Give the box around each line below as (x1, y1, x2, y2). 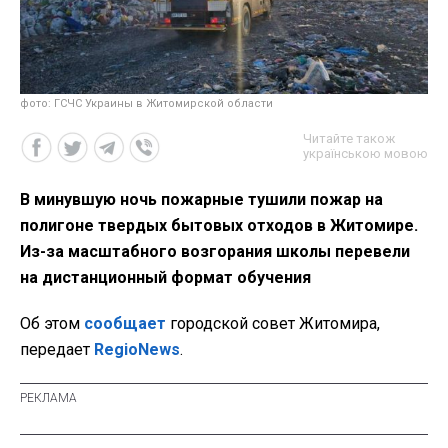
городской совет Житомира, (166, 313, 380, 333)
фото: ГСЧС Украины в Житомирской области (20, 96, 273, 110)
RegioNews (94, 339, 180, 359)
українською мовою (303, 145, 428, 161)
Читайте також (303, 130, 395, 146)
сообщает (84, 313, 166, 333)
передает (20, 339, 94, 359)
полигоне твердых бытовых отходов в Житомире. (20, 215, 418, 235)
